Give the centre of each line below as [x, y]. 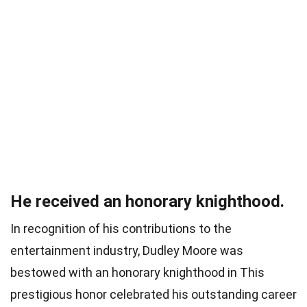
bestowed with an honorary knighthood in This [137, 273]
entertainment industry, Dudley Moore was [127, 251]
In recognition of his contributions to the [121, 229]
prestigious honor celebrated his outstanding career [153, 295]
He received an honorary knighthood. [147, 202]
